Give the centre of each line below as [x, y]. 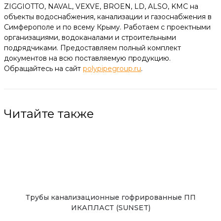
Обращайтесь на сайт [43, 68]
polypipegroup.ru [112, 68]
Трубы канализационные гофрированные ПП [110, 197]
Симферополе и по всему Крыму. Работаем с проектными [107, 27]
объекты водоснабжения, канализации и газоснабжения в [108, 17]
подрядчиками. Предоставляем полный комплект [92, 48]
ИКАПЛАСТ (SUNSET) [110, 207]
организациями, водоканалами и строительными [90, 37]
